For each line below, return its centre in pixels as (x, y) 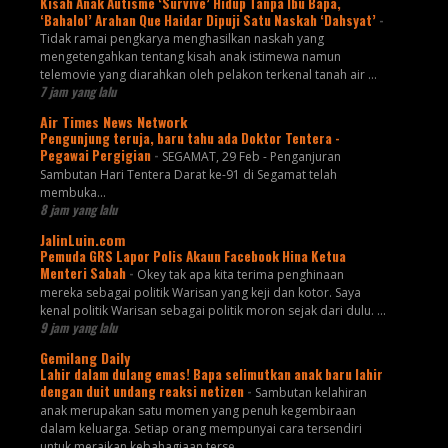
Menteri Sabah (84, 273)
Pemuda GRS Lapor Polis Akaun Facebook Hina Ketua (192, 256)
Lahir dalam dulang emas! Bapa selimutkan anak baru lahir (211, 374)
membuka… (72, 193)
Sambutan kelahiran (310, 393)
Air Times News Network (113, 122)
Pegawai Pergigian (96, 155)
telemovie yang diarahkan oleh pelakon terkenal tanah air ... (208, 75)
